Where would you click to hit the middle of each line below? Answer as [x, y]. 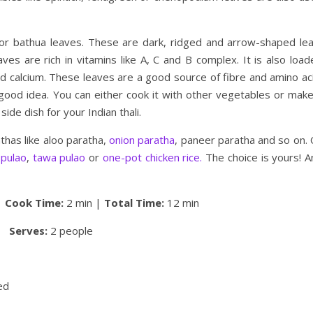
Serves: [28, 231]
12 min [182, 203]
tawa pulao [59, 157]
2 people [70, 231]
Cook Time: [34, 203]
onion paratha [142, 140]
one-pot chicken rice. [152, 157]
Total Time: [134, 203]
